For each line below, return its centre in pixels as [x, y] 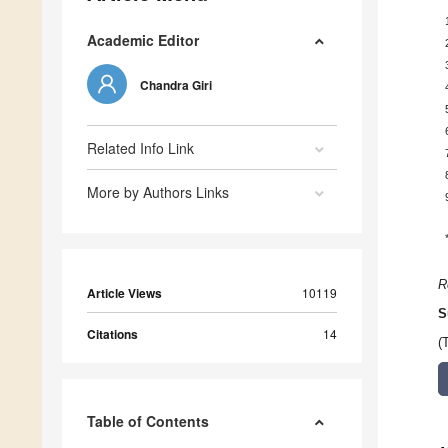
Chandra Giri [176, 85]
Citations [112, 334]
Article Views [124, 293]
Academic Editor [143, 40]
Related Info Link [140, 148]
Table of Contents [148, 421]
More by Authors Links [158, 192]
